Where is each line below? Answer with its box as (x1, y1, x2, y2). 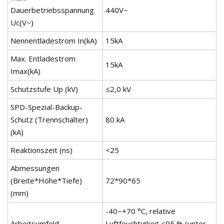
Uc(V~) (10, 17, 33, 28)
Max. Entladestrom (10, 53, 75, 64)
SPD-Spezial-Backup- (10, 102, 82, 112)
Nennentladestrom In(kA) (10, 35, 97, 46)
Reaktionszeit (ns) (10, 145, 72, 155)
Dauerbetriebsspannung (10, 5, 94, 15)
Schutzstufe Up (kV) (10, 84, 78, 94)
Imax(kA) (10, 66, 40, 76)
